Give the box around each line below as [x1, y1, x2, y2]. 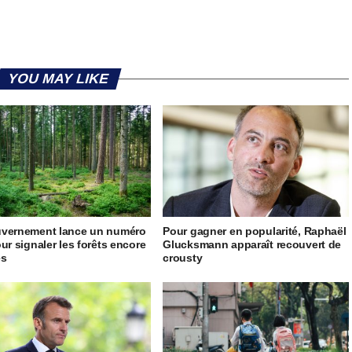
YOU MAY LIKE [5, 71, 111, 87]
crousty [163, 251, 206, 265]
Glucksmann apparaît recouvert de [163, 238, 342, 251]
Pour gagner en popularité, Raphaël [163, 225, 346, 238]
